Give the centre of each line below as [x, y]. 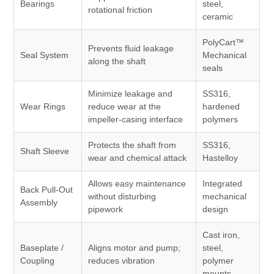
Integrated [223, 183]
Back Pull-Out [47, 189]
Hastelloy [220, 157]
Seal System [45, 55]
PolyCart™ [224, 42]
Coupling [38, 260]
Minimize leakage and [131, 93]
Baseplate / [42, 247]
